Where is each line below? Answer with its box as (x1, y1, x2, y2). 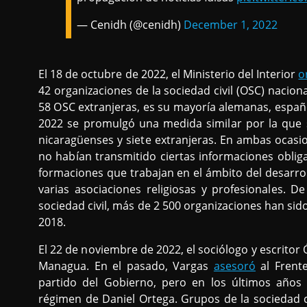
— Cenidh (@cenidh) (77, 16, 184, 32)
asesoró (213, 258, 256, 273)
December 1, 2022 (184, 16, 278, 32)
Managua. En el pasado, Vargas (38, 258, 214, 273)
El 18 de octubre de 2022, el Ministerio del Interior (38, 66, 299, 82)
